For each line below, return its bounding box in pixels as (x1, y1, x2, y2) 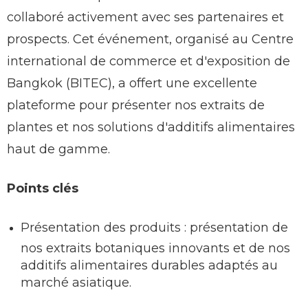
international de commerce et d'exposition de (7, 54, 290, 69)
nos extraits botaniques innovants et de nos (21, 241, 290, 253)
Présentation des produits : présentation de (21, 220, 288, 235)
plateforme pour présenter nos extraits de (7, 98, 265, 113)
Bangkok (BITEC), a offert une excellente (7, 76, 257, 91)
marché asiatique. (21, 275, 131, 287)
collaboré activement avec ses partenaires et (7, 10, 284, 25)
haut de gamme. (7, 142, 110, 157)
